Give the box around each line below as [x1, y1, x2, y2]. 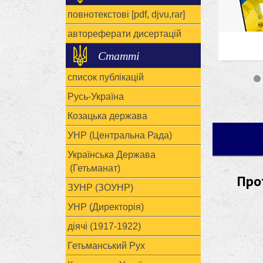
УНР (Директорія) [68, 202, 144, 212]
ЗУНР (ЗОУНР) [68, 183, 133, 193]
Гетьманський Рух [68, 241, 145, 251]
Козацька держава [68, 111, 147, 121]
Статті [98, 48, 140, 63]
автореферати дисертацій [68, 29, 181, 39]
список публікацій [68, 72, 144, 82]
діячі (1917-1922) [68, 221, 141, 231]
